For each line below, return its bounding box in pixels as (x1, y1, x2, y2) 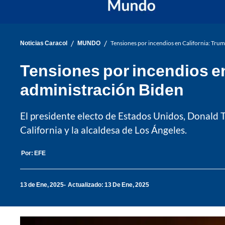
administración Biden (20, 79, 184, 99)
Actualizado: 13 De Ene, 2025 (68, 181, 149, 189)
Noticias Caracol (20, 39, 67, 47)
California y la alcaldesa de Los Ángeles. (20, 124, 187, 136)
